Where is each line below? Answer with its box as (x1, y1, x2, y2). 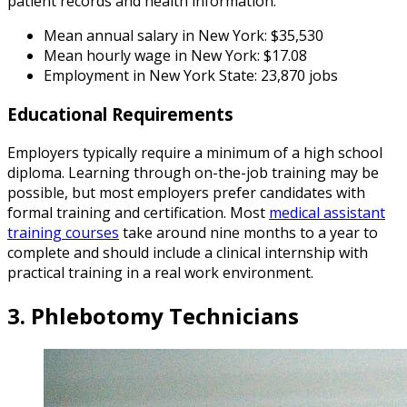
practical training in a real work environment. (7, 262, 313, 283)
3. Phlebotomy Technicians (7, 300, 299, 331)
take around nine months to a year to (119, 222, 378, 243)
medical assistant (269, 202, 385, 223)
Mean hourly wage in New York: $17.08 (44, 45, 307, 66)
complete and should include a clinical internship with (7, 242, 368, 263)
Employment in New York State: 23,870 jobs (44, 65, 338, 86)
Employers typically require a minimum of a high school (7, 142, 382, 163)
